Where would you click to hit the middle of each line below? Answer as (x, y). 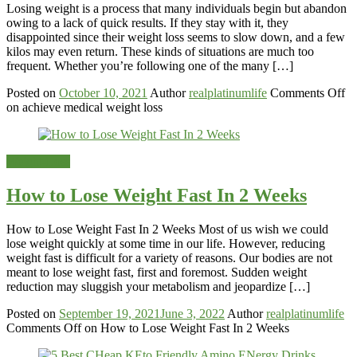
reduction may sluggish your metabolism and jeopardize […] (158, 286)
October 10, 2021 (103, 92)
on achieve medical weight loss (84, 107)
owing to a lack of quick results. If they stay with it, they (147, 22)
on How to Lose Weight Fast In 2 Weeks (185, 328)
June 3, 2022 (192, 313)
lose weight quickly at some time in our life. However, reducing (166, 243)
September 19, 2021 (110, 313)
